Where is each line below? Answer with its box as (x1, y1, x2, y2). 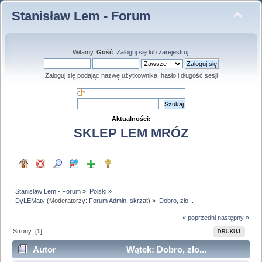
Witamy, (72, 49, 96, 56)
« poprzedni (182, 214, 216, 222)
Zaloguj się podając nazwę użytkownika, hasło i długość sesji (44, 72, 218, 79)
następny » (217, 214, 249, 222)
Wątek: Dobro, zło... (123, 244, 206, 255)
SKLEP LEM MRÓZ (74, 126, 188, 141)
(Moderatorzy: (45, 196, 89, 204)
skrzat (130, 196, 149, 204)
